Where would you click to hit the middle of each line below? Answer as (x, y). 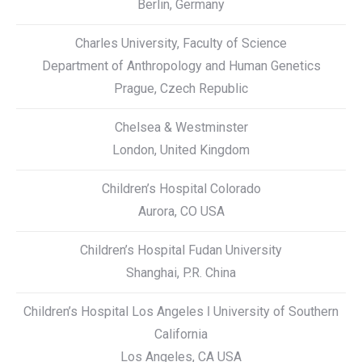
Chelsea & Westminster (181, 127)
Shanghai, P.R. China (181, 273)
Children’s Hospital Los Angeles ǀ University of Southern (181, 311)
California (181, 334)
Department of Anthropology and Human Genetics (181, 66)
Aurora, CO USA (181, 211)
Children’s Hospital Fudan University (181, 250)
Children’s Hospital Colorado (181, 189)
